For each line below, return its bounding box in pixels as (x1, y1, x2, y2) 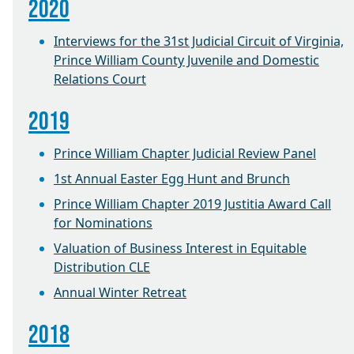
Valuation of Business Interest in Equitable (54, 239, 307, 257)
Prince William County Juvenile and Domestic (54, 51, 319, 69)
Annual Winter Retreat (54, 284, 186, 301)
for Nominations (54, 214, 153, 232)
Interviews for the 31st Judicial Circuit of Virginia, (54, 32, 344, 50)
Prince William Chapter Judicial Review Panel (54, 145, 316, 162)
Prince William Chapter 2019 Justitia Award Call (54, 195, 331, 213)
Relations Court (54, 70, 146, 88)
